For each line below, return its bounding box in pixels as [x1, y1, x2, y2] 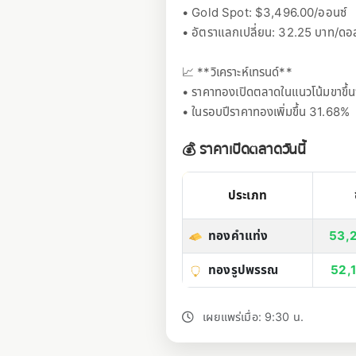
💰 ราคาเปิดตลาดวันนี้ [182, 138, 307, 161]
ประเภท [228, 188, 267, 203]
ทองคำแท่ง [208, 228, 269, 243]
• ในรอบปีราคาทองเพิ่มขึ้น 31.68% [182, 104, 350, 119]
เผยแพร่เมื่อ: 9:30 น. [199, 310, 304, 323]
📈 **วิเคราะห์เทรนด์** [182, 64, 292, 79]
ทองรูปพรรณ [208, 262, 279, 277]
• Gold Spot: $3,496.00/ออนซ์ [182, 5, 347, 20]
